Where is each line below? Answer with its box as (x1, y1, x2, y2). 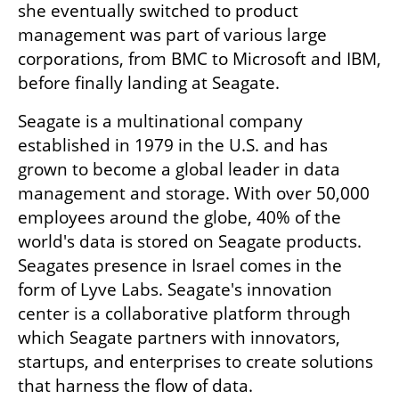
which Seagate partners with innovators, (18, 326, 340, 350)
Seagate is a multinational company (18, 110, 303, 134)
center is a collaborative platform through (18, 302, 351, 326)
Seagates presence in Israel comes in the (18, 254, 342, 278)
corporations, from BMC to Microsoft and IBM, (18, 47, 381, 71)
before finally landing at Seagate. (18, 71, 284, 95)
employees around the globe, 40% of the (18, 206, 341, 230)
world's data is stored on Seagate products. (18, 230, 362, 254)
